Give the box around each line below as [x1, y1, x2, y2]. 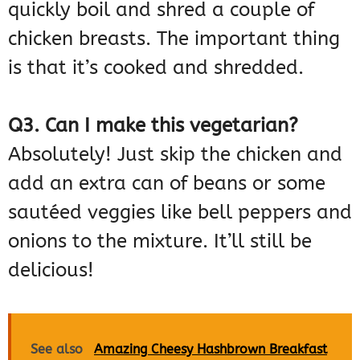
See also [31, 342, 83, 358]
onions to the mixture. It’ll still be [8, 230, 312, 253]
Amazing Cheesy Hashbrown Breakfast [94, 342, 327, 358]
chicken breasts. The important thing [8, 27, 340, 51]
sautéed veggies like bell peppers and [8, 201, 352, 224]
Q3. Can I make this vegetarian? [8, 114, 298, 137]
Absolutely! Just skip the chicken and [8, 143, 342, 166]
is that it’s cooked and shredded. [8, 56, 304, 80]
